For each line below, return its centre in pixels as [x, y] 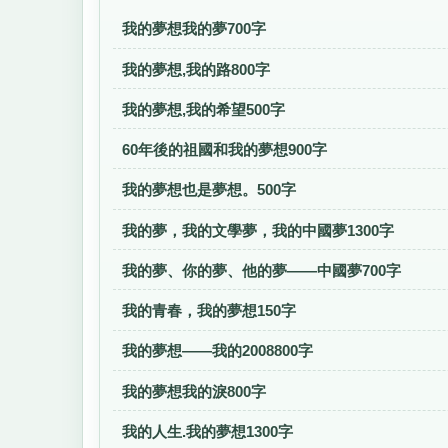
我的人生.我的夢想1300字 [208, 431]
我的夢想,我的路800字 [196, 69]
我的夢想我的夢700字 [194, 29]
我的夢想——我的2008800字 [218, 351]
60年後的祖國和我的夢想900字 [225, 150]
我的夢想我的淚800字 [194, 391]
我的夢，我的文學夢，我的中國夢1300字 [258, 230]
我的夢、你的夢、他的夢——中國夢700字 [262, 270]
